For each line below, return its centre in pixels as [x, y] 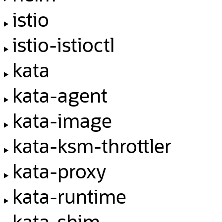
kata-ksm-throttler [92, 145]
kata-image [62, 120]
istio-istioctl [63, 44]
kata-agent [60, 95]
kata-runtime [69, 196]
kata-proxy [59, 170]
